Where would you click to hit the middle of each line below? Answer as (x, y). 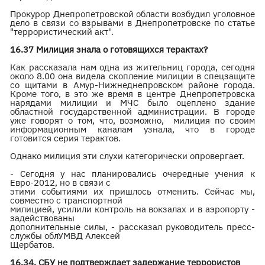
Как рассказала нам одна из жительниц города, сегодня (132, 67)
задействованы (44, 218)
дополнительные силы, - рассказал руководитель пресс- (132, 227)
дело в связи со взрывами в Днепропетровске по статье (132, 23)
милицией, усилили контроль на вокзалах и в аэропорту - (132, 209)
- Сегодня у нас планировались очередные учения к (132, 174)
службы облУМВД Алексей (67, 236)
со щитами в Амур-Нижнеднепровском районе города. (132, 85)
